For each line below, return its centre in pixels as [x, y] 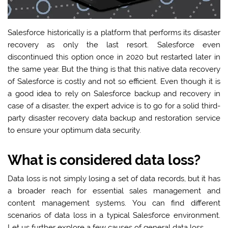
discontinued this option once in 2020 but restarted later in [114, 57]
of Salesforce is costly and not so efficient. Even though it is [114, 82]
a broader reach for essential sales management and [114, 191]
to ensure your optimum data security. [75, 131]
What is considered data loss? [104, 160]
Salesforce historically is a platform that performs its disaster [114, 33]
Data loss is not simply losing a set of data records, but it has [114, 179]
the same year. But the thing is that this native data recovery [114, 69]
